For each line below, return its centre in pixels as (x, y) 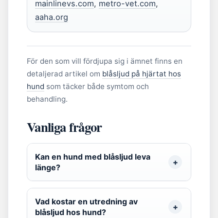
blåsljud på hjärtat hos (142, 74)
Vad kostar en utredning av (86, 201)
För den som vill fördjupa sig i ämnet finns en (105, 61)
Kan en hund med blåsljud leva (93, 157)
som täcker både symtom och (97, 86)
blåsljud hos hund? (71, 212)
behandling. (47, 99)
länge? (48, 167)
